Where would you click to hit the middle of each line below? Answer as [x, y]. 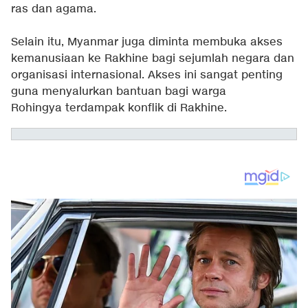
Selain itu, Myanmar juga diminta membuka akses [147, 43]
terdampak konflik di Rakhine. [144, 109]
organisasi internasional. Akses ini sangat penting [147, 76]
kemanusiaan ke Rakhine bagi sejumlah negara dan [153, 59]
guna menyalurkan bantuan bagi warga [119, 92]
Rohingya [36, 109]
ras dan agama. [54, 10]
